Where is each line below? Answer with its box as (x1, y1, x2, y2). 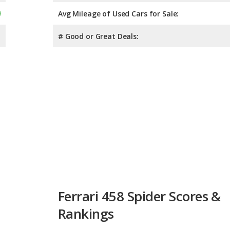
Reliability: (58, 213, 95, 223)
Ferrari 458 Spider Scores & (58, 140, 221, 159)
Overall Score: (58, 190, 106, 201)
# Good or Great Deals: (58, 31, 139, 41)
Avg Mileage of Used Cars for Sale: (58, 8, 179, 18)
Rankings (58, 158, 114, 177)
